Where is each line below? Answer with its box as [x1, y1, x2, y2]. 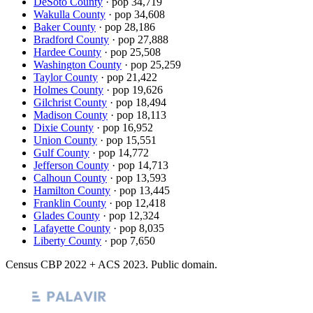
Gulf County [34, 146, 89, 159]
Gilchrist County [34, 96, 107, 108]
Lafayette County [34, 221, 110, 234]
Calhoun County [34, 171, 107, 184]
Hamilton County [34, 184, 110, 196]
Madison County [34, 108, 108, 121]
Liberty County [34, 234, 101, 247]
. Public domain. [145, 258, 217, 270]
